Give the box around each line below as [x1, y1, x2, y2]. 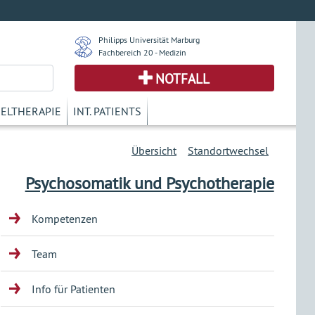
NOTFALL [155, 70, 210, 87]
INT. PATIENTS [73, 104, 141, 118]
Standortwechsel [188, 143, 269, 157]
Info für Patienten [31, 282, 115, 296]
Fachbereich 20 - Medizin [98, 47, 186, 58]
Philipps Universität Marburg [98, 34, 200, 45]
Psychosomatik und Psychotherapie [25, 172, 274, 193]
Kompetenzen [31, 212, 98, 226]
